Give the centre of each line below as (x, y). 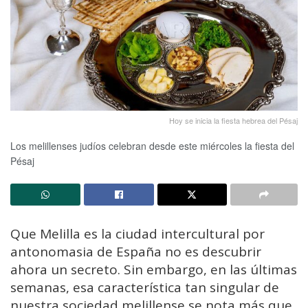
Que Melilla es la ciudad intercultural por (137, 233)
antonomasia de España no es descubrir (136, 251)
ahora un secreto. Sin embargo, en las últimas (154, 269)
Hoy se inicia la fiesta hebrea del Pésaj (233, 120)
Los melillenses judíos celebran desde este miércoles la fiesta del (152, 145)
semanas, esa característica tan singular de (145, 287)
